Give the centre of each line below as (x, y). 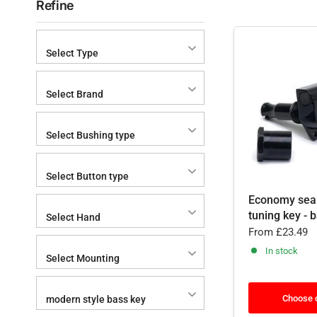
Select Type (72, 53)
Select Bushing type (91, 135)
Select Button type (87, 176)
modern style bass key (96, 299)
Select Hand (73, 217)
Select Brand (75, 94)
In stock (282, 250)
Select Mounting (83, 258)
